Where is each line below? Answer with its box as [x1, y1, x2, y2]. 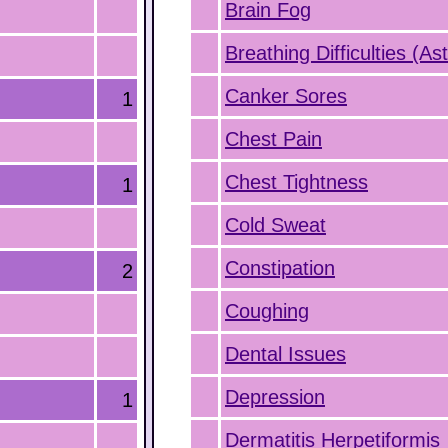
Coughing [225, 300, 309, 322]
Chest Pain [225, 128, 322, 150]
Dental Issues [225, 343, 346, 365]
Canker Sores [225, 85, 347, 107]
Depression [225, 386, 325, 408]
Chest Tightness [225, 171, 368, 193]
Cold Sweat [225, 214, 326, 236]
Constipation [225, 257, 335, 279]
